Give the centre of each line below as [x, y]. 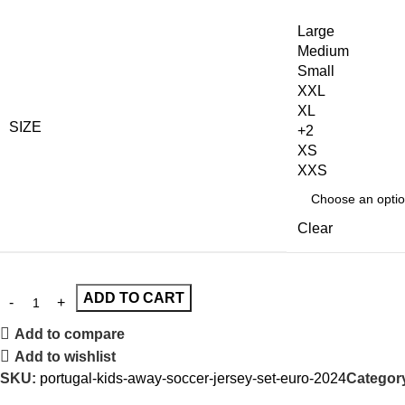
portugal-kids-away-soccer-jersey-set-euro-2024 [193, 378]
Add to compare [70, 334]
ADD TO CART [134, 297]
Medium [323, 51]
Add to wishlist [66, 356]
